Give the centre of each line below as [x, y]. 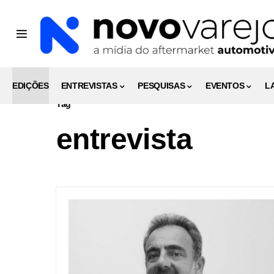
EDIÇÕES [31, 85]
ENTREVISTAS [89, 85]
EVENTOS [225, 85]
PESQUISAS [161, 85]
